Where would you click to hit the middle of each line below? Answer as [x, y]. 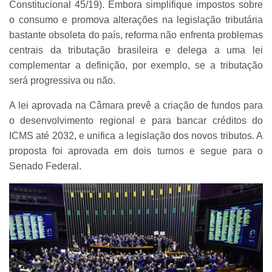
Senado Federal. [45, 166]
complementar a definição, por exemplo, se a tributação [136, 65]
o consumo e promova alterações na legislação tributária [136, 19]
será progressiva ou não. [62, 80]
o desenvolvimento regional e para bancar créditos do [136, 120]
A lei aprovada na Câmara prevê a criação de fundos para [136, 105]
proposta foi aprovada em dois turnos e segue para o [136, 151]
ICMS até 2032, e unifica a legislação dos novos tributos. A [136, 135]
